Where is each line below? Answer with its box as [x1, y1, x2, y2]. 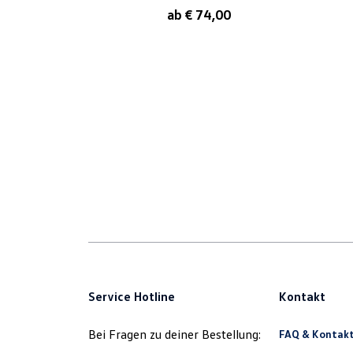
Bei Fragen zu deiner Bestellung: [88, 326, 261, 342]
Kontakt [278, 288, 325, 304]
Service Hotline [88, 288, 175, 304]
